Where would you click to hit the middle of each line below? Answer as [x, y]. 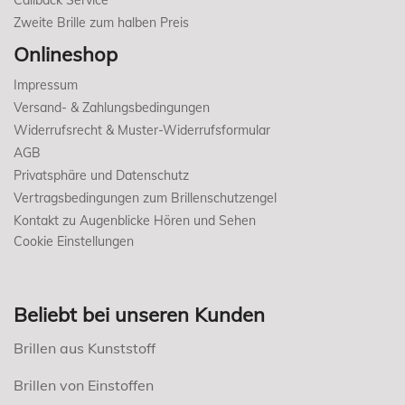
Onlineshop [66, 54]
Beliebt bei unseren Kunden [139, 314]
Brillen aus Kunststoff [85, 348]
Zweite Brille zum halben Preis [101, 22]
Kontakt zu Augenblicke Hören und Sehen [135, 220]
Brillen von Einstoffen [84, 385]
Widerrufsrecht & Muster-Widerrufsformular [142, 130]
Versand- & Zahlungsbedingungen [112, 107]
